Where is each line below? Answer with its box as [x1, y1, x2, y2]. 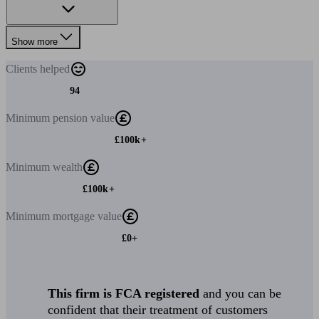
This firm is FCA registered [48, 286, 200, 300]
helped [40, 63, 70, 75]
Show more [11, 36, 58, 47]
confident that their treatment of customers [48, 303, 268, 317]
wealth [53, 161, 83, 173]
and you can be [199, 286, 282, 300]
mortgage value [53, 210, 122, 222]
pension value [53, 112, 115, 124]
